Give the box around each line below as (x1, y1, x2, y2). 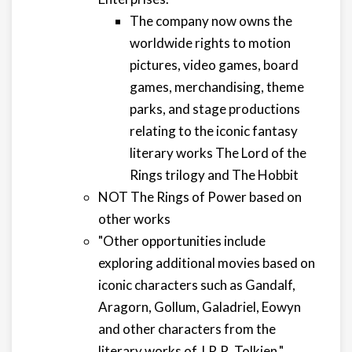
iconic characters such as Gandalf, (98, 277, 295, 293)
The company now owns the (130, 13, 292, 29)
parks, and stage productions (130, 101, 300, 117)
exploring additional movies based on (98, 255, 315, 271)
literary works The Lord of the (130, 145, 306, 161)
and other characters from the (98, 321, 276, 337)
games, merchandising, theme (130, 79, 304, 95)
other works (98, 211, 170, 227)
